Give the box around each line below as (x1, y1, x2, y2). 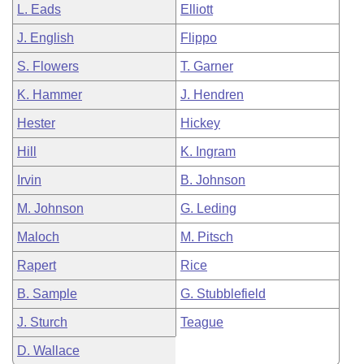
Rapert (17, 258, 56, 272)
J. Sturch (17, 315, 67, 329)
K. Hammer (17, 88, 82, 102)
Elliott (180, 2, 213, 16)
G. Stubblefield (180, 287, 266, 301)
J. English (17, 31, 74, 45)
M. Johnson (17, 201, 84, 215)
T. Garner (180, 59, 233, 73)
